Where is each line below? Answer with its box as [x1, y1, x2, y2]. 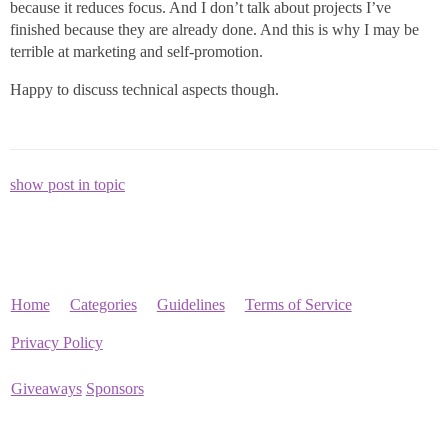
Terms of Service [244, 296, 352, 314]
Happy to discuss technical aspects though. [10, 81, 279, 99]
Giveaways [10, 380, 82, 398]
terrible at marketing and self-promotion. [10, 43, 263, 61]
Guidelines [156, 296, 225, 314]
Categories [69, 296, 137, 314]
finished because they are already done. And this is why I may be [10, 21, 419, 39]
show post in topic [10, 176, 125, 194]
